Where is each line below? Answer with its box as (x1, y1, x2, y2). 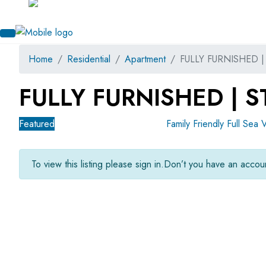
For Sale (55, 117, 94, 131)
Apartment (125, 52, 166, 66)
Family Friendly (166, 117, 227, 131)
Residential (67, 52, 110, 66)
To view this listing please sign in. (31, 157, 164, 171)
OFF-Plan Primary (94, 117, 166, 131)
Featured (19, 117, 55, 131)
